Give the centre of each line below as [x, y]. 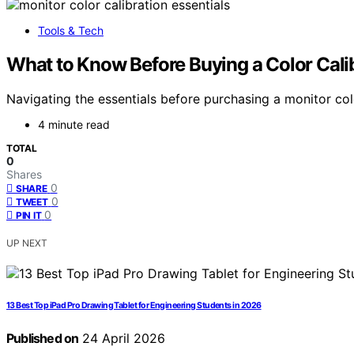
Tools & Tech [71, 30]
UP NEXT [27, 243]
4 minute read [74, 125]
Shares [24, 175]
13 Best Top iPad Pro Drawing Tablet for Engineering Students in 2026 [134, 306]
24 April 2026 [122, 339]
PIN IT [29, 216]
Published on [43, 339]
